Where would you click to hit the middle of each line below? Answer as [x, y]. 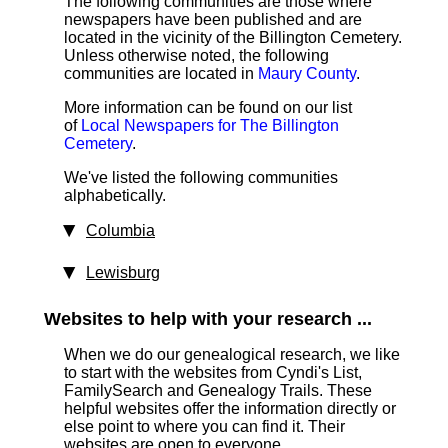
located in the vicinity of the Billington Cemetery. [233, 37]
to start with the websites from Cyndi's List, [213, 372]
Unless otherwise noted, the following [196, 55]
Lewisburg [123, 272]
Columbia [120, 230]
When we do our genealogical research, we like [232, 354]
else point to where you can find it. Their [204, 426]
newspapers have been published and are [213, 19]
